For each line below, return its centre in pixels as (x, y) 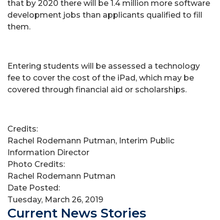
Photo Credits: (37, 164)
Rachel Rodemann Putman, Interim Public (91, 140)
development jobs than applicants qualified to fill (105, 15)
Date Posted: (35, 188)
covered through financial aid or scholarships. (97, 89)
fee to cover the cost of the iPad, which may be (101, 78)
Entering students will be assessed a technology (104, 66)
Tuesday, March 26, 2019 (55, 199)
